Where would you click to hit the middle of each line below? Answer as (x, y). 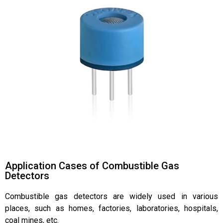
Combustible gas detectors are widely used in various (111, 196)
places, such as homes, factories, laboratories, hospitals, (111, 208)
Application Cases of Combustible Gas (92, 166)
